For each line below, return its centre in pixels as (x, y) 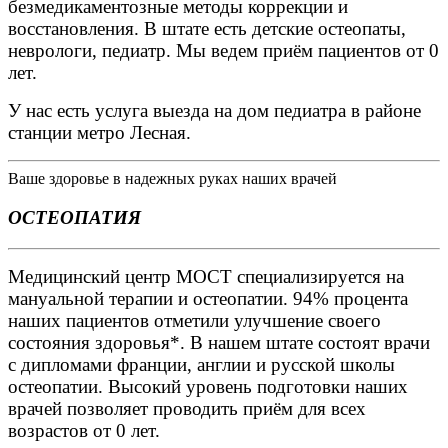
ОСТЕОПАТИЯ (74, 217)
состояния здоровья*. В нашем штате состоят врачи (219, 342)
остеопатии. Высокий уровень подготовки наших (208, 386)
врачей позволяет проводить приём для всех (187, 408)
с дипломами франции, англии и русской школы (201, 364)
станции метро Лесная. (102, 133)
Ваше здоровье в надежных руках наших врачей (172, 179)
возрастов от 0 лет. (86, 430)
